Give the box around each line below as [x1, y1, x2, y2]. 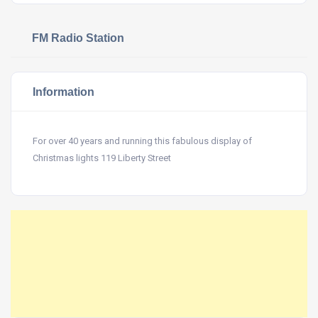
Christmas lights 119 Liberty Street [33, 153, 171, 163]
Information [33, 85, 94, 98]
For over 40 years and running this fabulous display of [33, 136, 252, 146]
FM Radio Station [32, 31, 124, 44]
